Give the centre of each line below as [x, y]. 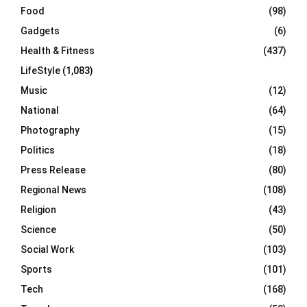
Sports [36, 270]
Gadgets [40, 31]
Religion [38, 210]
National [40, 111]
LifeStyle [40, 71]
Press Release [53, 170]
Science [38, 230]
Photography [50, 131]
